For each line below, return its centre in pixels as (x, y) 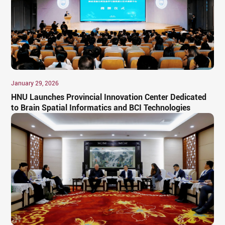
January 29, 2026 (35, 83)
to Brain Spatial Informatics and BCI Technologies (101, 107)
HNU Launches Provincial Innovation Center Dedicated (109, 97)
